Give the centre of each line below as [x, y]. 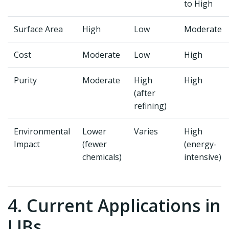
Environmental [42, 131]
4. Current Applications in [114, 205]
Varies [146, 131]
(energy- [200, 144]
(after [145, 93]
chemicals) [102, 157]
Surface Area [38, 29]
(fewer [95, 144]
